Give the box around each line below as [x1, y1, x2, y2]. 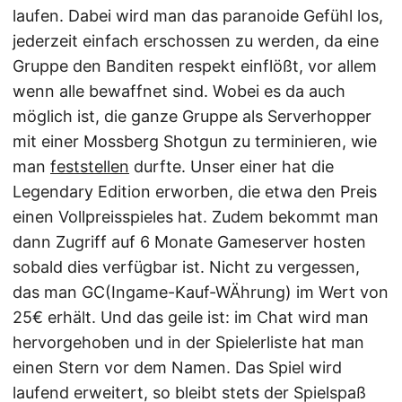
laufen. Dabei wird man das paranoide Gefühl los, [13, 6, 383, 25]
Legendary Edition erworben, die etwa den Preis [13, 182, 377, 201]
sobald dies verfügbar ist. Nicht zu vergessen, [13, 258, 360, 276]
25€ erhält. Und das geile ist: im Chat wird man [13, 308, 369, 327]
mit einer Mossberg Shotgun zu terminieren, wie [13, 132, 377, 151]
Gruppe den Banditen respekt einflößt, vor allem [13, 57, 377, 75]
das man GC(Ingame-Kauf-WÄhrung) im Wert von [13, 283, 389, 301]
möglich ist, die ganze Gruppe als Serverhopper [13, 107, 371, 126]
